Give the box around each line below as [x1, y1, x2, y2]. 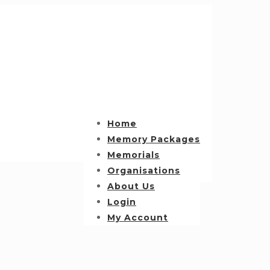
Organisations [107, 165, 180, 176]
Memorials [107, 149, 160, 160]
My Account [107, 212, 168, 223]
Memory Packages [107, 134, 200, 145]
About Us [107, 181, 155, 192]
